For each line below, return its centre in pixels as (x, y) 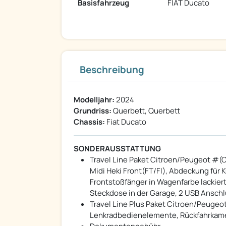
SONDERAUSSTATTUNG (117, 149)
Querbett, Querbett (146, 111)
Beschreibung (112, 70)
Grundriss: (93, 111)
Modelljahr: (94, 100)
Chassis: (89, 122)
